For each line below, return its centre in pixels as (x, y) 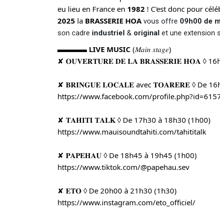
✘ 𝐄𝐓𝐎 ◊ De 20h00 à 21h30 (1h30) (118, 191)
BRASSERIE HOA (113, 21)
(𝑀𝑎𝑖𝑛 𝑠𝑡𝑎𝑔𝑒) (152, 49)
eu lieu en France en (92, 9)
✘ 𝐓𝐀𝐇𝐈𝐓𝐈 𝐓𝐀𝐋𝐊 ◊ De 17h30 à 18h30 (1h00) (135, 120)
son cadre (75, 33)
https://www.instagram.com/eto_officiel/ (126, 202)
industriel (109, 33)
